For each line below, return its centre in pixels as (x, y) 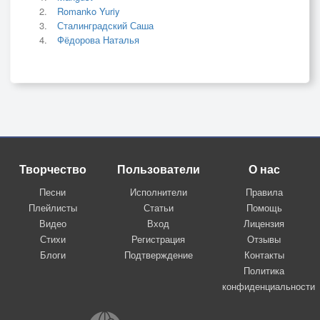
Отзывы (264, 239)
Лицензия (264, 224)
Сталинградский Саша (105, 26)
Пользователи (158, 169)
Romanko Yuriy (89, 11)
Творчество (52, 169)
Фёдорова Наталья (98, 40)
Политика (264, 271)
